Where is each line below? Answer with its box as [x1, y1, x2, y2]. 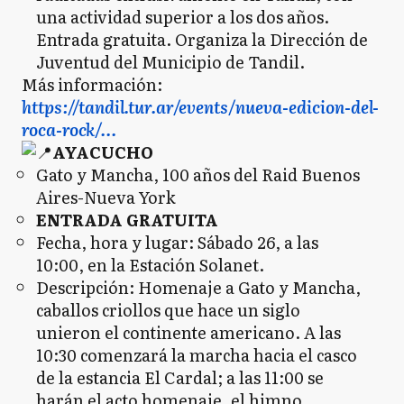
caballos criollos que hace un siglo [36, 298, 300, 322]
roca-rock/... [22, 117, 116, 142]
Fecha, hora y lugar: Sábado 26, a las [36, 230, 318, 254]
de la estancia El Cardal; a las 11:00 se [36, 365, 324, 390]
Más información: [22, 72, 162, 96]
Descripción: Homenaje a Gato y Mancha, [36, 275, 361, 299]
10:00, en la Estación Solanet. [36, 252, 264, 277]
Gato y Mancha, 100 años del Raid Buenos [36, 162, 360, 187]
